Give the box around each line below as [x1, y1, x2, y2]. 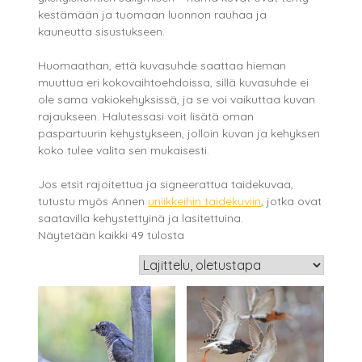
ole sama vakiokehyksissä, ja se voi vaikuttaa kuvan [38, 92, 316, 107]
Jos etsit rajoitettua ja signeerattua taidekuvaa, [38, 177, 294, 192]
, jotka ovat [261, 194, 322, 209]
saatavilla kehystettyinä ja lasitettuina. [38, 211, 244, 226]
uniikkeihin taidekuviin [148, 194, 262, 209]
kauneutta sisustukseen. [38, 24, 166, 40]
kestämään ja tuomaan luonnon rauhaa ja [38, 7, 267, 23]
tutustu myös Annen [38, 194, 149, 209]
